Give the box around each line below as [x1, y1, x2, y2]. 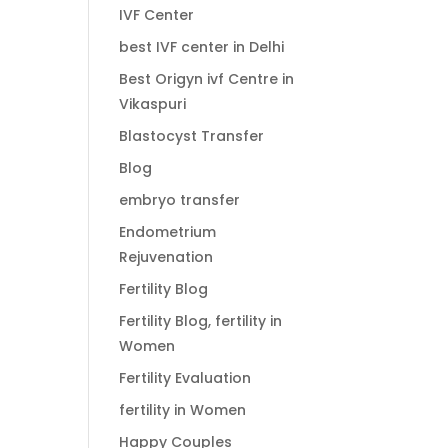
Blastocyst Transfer [119, 126, 265, 147]
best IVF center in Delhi [119, 37, 285, 58]
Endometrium [119, 222, 217, 243]
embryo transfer [119, 190, 241, 211]
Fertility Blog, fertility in [119, 311, 283, 332]
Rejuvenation [119, 247, 214, 268]
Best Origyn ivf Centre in [119, 69, 295, 90]
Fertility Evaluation [119, 368, 252, 389]
